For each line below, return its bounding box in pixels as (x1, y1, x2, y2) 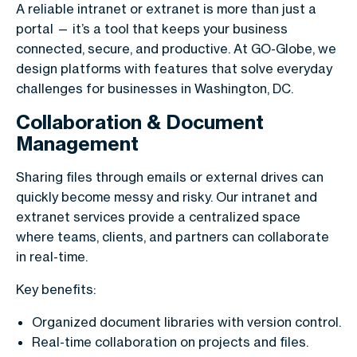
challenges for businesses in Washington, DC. (16, 80, 293, 96)
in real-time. (16, 249, 88, 265)
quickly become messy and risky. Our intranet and (16, 189, 317, 205)
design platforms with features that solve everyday (16, 61, 332, 76)
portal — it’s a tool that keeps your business (16, 21, 288, 37)
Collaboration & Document (16, 110, 264, 134)
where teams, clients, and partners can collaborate (16, 229, 329, 245)
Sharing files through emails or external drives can (16, 169, 324, 185)
